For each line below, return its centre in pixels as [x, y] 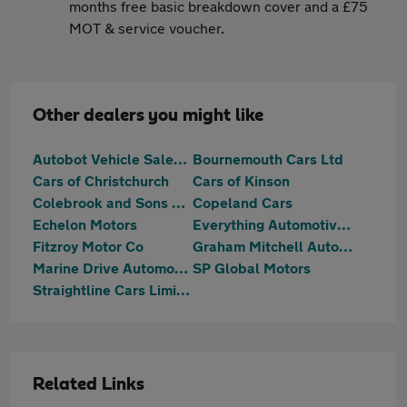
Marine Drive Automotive [181, 268]
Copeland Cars [243, 202]
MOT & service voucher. [147, 28]
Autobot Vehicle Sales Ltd [180, 159]
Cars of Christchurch [101, 180]
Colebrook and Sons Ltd [179, 202]
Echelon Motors [85, 224]
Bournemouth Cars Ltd [268, 159]
